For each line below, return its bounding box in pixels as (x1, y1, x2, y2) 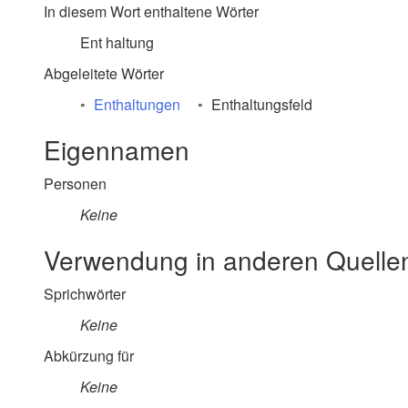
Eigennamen (44, 131, 189, 168)
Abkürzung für (44, 345, 134, 366)
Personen (44, 173, 107, 194)
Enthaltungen (94, 94, 180, 115)
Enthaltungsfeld (208, 94, 312, 115)
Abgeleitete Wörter (44, 63, 164, 84)
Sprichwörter (44, 283, 126, 304)
